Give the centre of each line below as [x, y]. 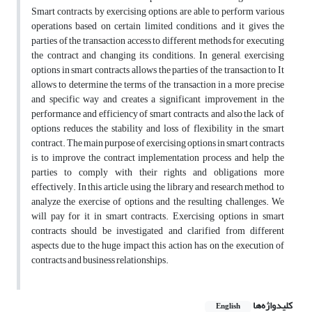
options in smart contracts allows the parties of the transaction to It [158, 70]
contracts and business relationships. [100, 260]
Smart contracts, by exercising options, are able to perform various [158, 12]
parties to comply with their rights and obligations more [158, 173]
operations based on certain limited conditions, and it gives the [158, 26]
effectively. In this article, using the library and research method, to [158, 187]
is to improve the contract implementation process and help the [158, 158]
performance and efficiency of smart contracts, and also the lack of [158, 114]
